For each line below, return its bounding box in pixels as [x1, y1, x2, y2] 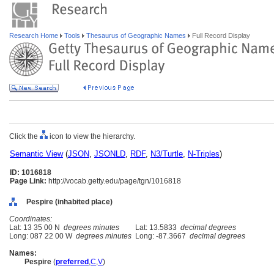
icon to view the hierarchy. [48, 132, 135, 141]
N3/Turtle [150, 149, 183, 158]
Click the [9, 132, 40, 141]
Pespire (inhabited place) [26, 198, 113, 206]
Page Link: [10, 177, 46, 185]
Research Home [9, 32, 60, 39]
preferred [56, 257, 89, 266]
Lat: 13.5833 [131, 223, 180, 232]
